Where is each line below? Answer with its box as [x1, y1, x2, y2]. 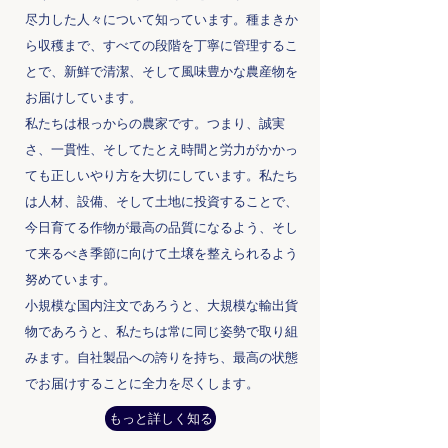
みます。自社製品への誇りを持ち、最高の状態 [25, 349, 298, 365]
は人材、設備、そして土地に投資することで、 [25, 193, 298, 209]
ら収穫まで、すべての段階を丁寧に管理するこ [25, 37, 298, 53]
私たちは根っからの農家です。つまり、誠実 [25, 115, 285, 131]
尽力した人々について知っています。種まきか [25, 11, 298, 27]
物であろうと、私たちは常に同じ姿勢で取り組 [25, 323, 298, 339]
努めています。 [25, 271, 116, 287]
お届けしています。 [25, 89, 142, 105]
